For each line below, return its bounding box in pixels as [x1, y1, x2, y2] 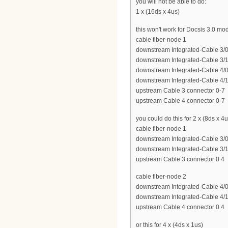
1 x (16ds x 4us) [136, 8, 180, 16]
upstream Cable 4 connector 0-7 [136, 97, 225, 104]
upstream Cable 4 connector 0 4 [136, 204, 224, 211]
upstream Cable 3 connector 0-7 [136, 87, 225, 94]
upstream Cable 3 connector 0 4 [136, 155, 224, 163]
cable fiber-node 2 [136, 173, 186, 181]
